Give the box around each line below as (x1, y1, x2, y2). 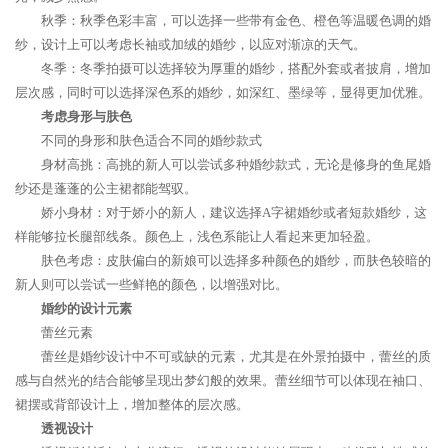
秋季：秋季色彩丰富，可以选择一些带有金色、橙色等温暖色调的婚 (41, 13, 431, 28)
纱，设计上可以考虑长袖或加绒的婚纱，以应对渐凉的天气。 (15, 37, 366, 52)
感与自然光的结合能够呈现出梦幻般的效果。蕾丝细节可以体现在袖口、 (15, 373, 431, 388)
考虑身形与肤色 (41, 109, 132, 124)
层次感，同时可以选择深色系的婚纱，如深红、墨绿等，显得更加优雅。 (15, 85, 431, 100)
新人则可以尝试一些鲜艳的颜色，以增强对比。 (15, 277, 288, 292)
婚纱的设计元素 (41, 301, 132, 316)
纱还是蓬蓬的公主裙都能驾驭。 (15, 181, 197, 196)
